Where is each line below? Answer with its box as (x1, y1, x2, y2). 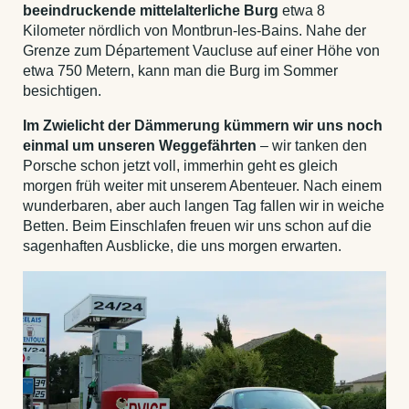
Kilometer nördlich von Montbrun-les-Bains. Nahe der (23, 23, 366, 39)
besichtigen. (23, 83, 101, 100)
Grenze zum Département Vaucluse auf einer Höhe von (23, 43, 380, 59)
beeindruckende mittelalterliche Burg (23, 3, 278, 19)
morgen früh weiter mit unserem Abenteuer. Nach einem (23, 178, 382, 194)
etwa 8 (278, 3, 325, 19)
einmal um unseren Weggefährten (23, 138, 257, 154)
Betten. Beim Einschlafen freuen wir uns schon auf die (23, 218, 372, 235)
